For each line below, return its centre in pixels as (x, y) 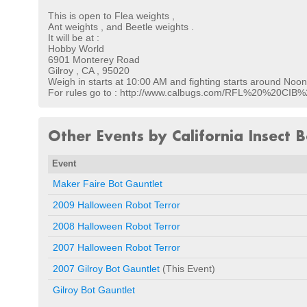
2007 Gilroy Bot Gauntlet (106, 268)
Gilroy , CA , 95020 (89, 70)
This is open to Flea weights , (111, 15)
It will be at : (74, 37)
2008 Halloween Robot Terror (116, 226)
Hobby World (76, 48)
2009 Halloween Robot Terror (116, 205)
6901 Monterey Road (94, 59)
